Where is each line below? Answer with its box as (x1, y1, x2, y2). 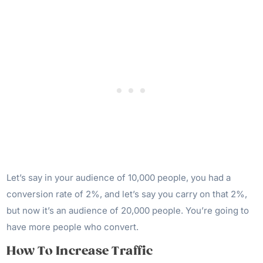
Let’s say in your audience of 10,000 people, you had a (6, 171, 231, 183)
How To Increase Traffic (6, 243, 153, 258)
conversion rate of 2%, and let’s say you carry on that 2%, (6, 188, 248, 200)
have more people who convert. (6, 221, 139, 232)
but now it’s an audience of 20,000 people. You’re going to (6, 204, 249, 216)
